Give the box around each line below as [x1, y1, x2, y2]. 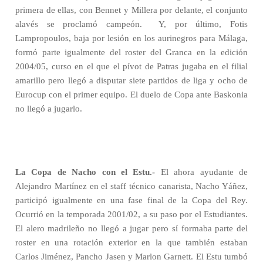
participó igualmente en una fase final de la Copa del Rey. [15, 195, 248, 205]
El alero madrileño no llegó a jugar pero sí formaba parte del [15, 224, 248, 233]
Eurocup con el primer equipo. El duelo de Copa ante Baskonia [15, 90, 248, 99]
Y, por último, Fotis [159, 19, 248, 29]
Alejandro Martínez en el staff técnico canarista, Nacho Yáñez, [15, 181, 248, 191]
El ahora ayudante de [155, 167, 248, 177]
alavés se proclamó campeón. [15, 19, 142, 29]
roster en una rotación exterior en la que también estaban [15, 238, 248, 247]
